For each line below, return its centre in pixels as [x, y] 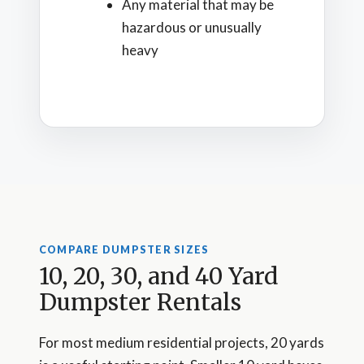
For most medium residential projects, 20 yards [182, 343]
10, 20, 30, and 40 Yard [158, 277]
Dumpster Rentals [140, 303]
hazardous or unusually [192, 28]
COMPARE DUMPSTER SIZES [124, 249]
